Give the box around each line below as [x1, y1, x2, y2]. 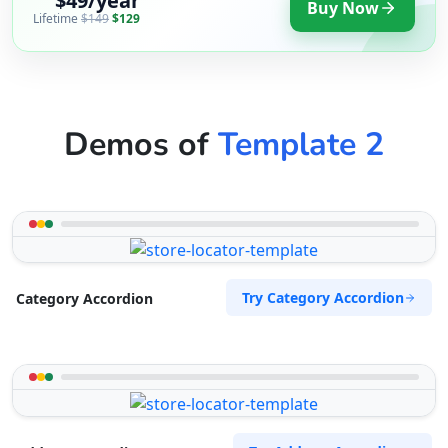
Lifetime [33, 10, 81, 28]
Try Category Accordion [242, 288, 404, 308]
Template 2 [218, 121, 384, 166]
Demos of [64, 121, 218, 166]
